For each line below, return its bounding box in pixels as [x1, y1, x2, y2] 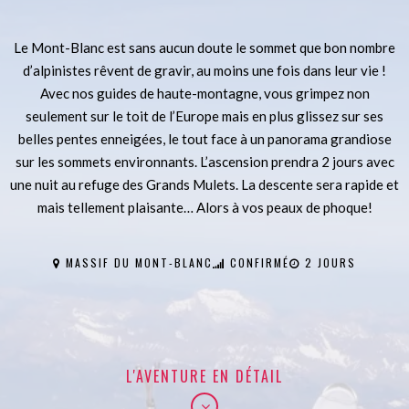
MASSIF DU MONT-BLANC [61, 255, 213, 270]
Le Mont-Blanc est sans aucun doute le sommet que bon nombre [14, 39, 395, 56]
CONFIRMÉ [225, 255, 289, 270]
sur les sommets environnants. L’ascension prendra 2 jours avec [15, 153, 394, 170]
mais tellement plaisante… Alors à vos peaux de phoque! [37, 199, 372, 215]
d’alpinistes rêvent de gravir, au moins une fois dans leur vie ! [23, 62, 386, 79]
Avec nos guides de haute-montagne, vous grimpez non [39, 85, 370, 101]
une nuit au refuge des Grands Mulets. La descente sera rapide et [10, 176, 399, 193]
